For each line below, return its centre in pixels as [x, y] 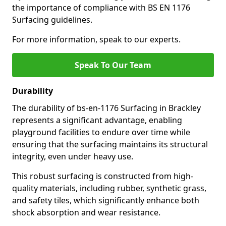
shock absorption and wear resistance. [87, 212]
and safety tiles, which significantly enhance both [106, 200]
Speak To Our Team [113, 65]
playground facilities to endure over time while [101, 132]
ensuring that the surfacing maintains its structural [110, 144]
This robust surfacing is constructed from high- [103, 176]
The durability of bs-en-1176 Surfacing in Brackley [106, 108]
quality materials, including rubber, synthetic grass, [109, 188]
